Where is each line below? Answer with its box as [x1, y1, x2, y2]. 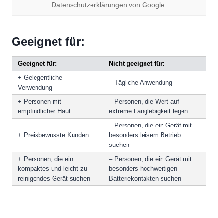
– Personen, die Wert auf [109, 97, 179, 105]
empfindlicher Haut [18, 107, 71, 115]
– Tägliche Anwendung [109, 78, 172, 86]
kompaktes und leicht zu [18, 164, 87, 172]
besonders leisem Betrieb [109, 131, 181, 139]
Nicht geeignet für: [109, 59, 164, 67]
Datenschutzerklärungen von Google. [52, 1, 166, 9]
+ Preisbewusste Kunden [18, 131, 89, 139]
